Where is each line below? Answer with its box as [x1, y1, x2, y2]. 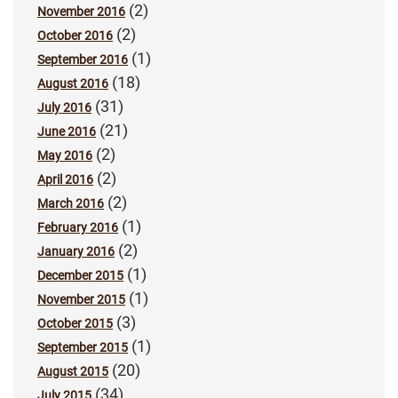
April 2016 [37, 171, 93, 187]
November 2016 [37, 4, 125, 19]
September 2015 [37, 339, 128, 354]
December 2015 [37, 267, 123, 283]
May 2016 [37, 147, 92, 163]
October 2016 [37, 28, 113, 43]
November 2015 [37, 291, 125, 306]
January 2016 [37, 243, 115, 259]
